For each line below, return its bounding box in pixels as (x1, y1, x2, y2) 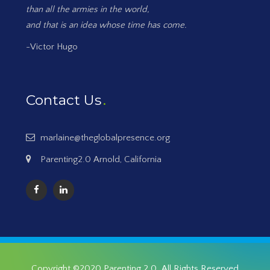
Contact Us (26, 92, 102, 108)
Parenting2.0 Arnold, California (40, 154, 162, 165)
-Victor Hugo (26, 42, 78, 52)
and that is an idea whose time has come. (26, 20, 187, 30)
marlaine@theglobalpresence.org (40, 133, 171, 143)
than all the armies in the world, (26, 4, 150, 14)
